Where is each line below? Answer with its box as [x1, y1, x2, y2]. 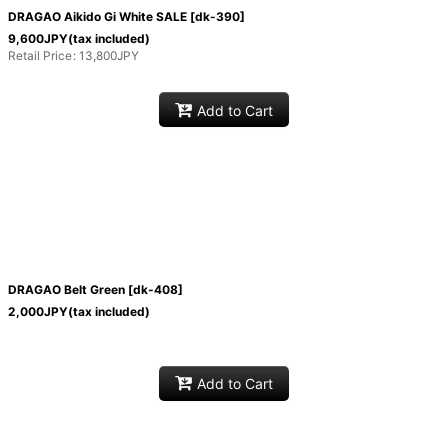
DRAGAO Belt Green [7, 282, 125, 298]
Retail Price [7, 48, 72, 63]
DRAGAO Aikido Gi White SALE [7, 9, 187, 24]
